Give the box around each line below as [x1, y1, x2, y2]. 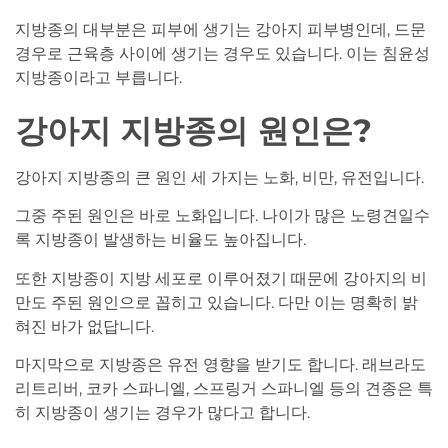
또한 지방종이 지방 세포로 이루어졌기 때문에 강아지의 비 [15, 268, 427, 288]
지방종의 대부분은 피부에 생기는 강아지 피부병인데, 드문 [15, 19, 426, 39]
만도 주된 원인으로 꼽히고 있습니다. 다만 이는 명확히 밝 [15, 292, 418, 312]
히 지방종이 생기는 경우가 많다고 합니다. [15, 403, 310, 423]
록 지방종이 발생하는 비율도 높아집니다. [15, 230, 306, 250]
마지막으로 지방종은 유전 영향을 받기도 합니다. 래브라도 [15, 355, 426, 375]
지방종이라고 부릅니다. [15, 67, 182, 87]
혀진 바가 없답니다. [15, 316, 154, 336]
